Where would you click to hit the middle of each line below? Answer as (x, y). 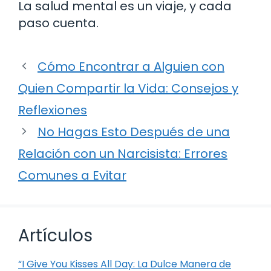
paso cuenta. (58, 23)
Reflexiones (53, 110)
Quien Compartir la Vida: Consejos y (128, 88)
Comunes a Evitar (72, 175)
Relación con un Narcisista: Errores (123, 153)
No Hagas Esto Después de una (134, 132)
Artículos (55, 235)
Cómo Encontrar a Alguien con (131, 66)
